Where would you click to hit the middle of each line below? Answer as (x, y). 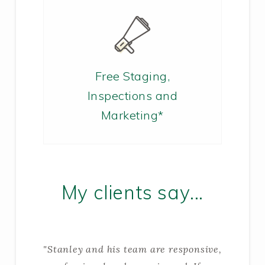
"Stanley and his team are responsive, (132, 249)
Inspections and (132, 95)
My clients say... (132, 192)
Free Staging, (132, 76)
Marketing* (132, 115)
